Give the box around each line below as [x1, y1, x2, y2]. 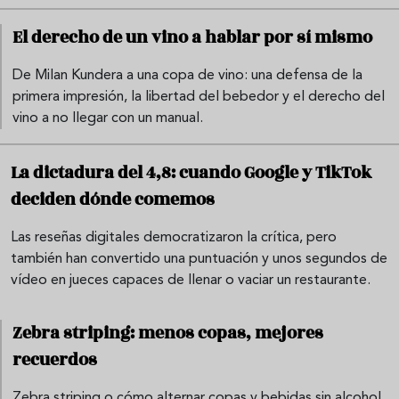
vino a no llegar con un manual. [12, 111, 203, 126]
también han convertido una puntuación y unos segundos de [11, 252, 387, 267]
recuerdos [12, 347, 97, 373]
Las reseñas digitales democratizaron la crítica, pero [11, 231, 337, 246]
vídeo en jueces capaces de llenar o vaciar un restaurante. [11, 273, 370, 289]
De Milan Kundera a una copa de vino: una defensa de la [12, 69, 362, 84]
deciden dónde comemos [11, 187, 215, 213]
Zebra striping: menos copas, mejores [12, 321, 323, 346]
